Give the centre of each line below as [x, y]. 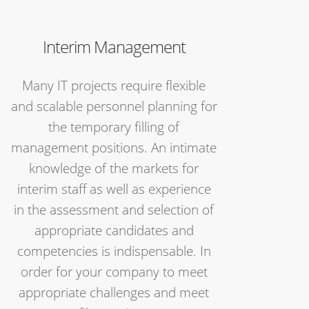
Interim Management [114, 47]
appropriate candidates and [114, 230]
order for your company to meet [114, 272]
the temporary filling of [114, 127]
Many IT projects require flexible [114, 86]
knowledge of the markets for [114, 168]
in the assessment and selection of [114, 210]
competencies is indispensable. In [114, 251]
